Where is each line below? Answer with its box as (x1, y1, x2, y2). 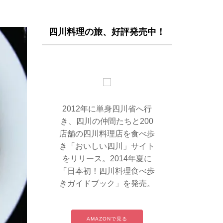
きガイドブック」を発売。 (59, 179, 155, 188)
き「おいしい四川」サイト (59, 142, 155, 150)
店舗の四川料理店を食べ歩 (59, 129, 155, 138)
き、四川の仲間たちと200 (60, 117, 154, 125)
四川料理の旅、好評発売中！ (48, 27, 165, 37)
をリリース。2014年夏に (62, 154, 152, 163)
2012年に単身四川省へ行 (62, 105, 152, 113)
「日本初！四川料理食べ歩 (59, 167, 155, 175)
